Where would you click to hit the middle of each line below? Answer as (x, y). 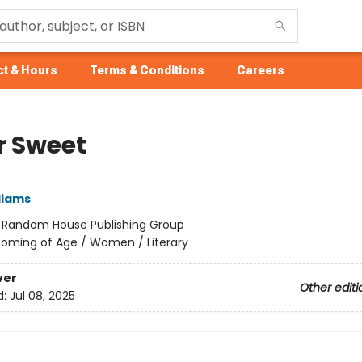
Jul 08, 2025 (42, 296)
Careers (261, 70)
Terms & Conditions (147, 70)
